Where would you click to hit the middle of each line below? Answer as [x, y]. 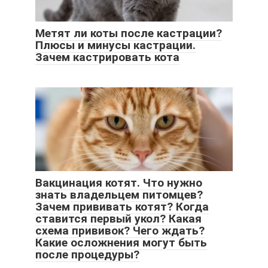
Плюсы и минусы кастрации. [115, 45]
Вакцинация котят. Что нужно [119, 183]
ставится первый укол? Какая [118, 219]
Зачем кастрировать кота [107, 57]
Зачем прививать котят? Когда [122, 207]
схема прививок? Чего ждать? [120, 231]
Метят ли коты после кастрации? [129, 33]
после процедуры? [87, 255]
